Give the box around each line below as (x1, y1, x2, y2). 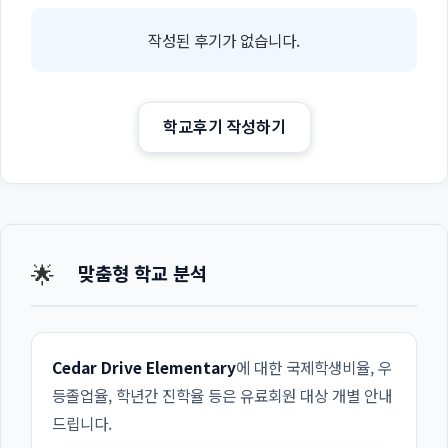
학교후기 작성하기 (162, 116, 286, 137)
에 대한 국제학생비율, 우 (236, 355, 392, 378)
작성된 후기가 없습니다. (148, 28, 300, 51)
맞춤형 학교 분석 (78, 258, 207, 286)
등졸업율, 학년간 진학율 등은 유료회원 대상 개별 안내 (52, 383, 392, 406)
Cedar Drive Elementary (52, 355, 236, 378)
